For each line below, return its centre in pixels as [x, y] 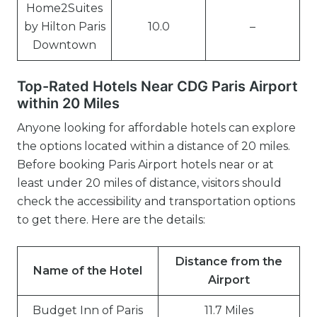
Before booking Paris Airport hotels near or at [145, 165]
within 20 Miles [68, 103]
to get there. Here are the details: [111, 220]
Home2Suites [64, 8]
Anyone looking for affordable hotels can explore [156, 128]
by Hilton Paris [64, 27]
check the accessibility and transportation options [156, 201]
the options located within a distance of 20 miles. [154, 146]
